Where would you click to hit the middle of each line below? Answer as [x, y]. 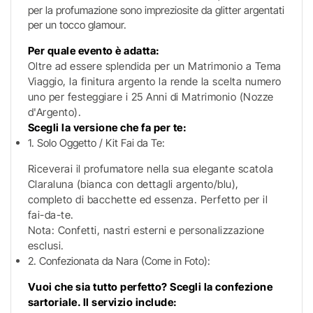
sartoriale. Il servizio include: [102, 302]
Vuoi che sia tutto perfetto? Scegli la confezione [150, 287]
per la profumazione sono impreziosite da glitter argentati [156, 10]
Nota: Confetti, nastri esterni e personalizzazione [146, 230]
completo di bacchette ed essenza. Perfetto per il [148, 199]
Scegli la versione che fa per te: [107, 128]
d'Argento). [54, 112]
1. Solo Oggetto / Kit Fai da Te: [96, 143]
